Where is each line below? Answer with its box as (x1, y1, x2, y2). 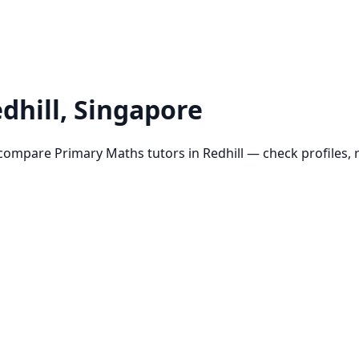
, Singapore (60, 92, 203, 127)
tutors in (144, 143, 203, 162)
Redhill (203, 143, 244, 162)
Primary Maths (54, 143, 144, 162)
